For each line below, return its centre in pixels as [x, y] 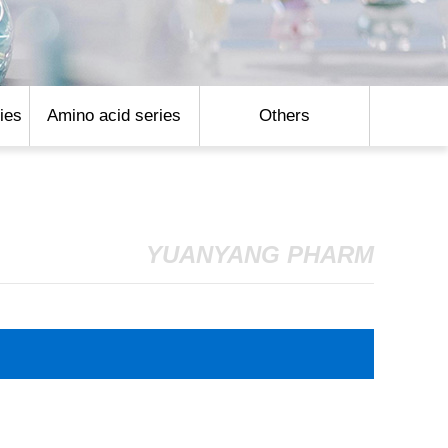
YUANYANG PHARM [259, 254]
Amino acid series [114, 115]
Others [284, 115]
